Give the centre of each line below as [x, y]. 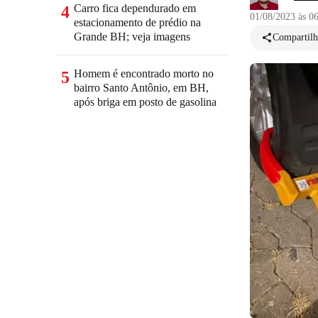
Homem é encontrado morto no [144, 73]
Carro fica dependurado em [135, 8]
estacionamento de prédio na [137, 22]
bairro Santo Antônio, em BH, [141, 88]
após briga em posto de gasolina [145, 102]
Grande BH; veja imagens [132, 37]
